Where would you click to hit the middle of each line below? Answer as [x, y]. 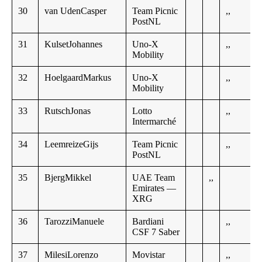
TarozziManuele [74, 222]
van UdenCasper [75, 11]
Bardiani [148, 222]
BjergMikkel [68, 178]
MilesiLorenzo [71, 255]
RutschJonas [68, 111]
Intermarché [154, 122]
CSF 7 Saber [156, 232]
